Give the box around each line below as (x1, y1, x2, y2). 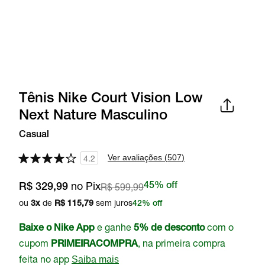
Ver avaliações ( (108, 153, 167, 162)
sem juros (93, 198, 132, 208)
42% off (132, 200, 162, 208)
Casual (19, 131, 49, 140)
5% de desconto (134, 224, 205, 234)
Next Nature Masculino (19, 109, 167, 124)
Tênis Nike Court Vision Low (19, 92, 203, 106)
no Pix (68, 179, 101, 192)
